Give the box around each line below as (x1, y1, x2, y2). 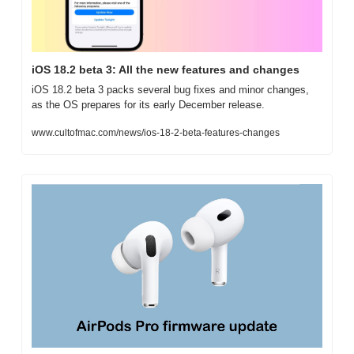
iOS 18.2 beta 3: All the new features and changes (32, 62, 299, 76)
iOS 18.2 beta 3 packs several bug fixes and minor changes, (32, 83, 309, 96)
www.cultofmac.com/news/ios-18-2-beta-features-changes (32, 126, 280, 138)
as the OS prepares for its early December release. (32, 98, 265, 111)
